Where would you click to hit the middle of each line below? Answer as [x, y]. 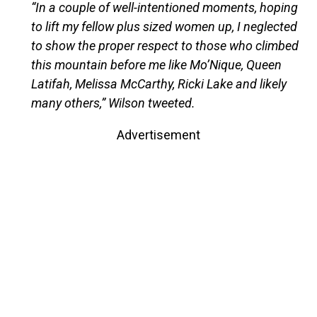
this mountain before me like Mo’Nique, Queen [156, 64]
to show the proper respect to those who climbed [165, 45]
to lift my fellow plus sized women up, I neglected [164, 26]
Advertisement [158, 134]
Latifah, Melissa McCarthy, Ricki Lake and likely [158, 83]
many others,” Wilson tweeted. [113, 103]
